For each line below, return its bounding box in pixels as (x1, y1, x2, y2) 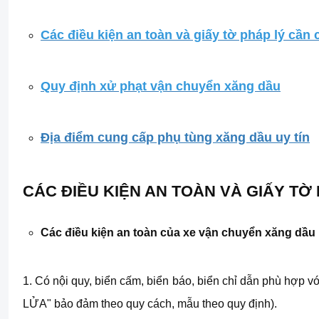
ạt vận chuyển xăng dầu (135, 79, 281, 93)
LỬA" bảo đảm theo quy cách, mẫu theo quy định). (23, 298, 277, 310)
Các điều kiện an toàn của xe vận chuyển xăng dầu (41, 226, 315, 239)
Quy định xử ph (41, 79, 135, 93)
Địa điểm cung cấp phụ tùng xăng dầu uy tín (41, 130, 310, 145)
